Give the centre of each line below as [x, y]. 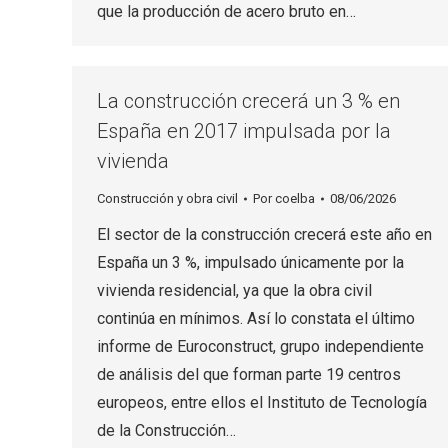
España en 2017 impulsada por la [244, 131]
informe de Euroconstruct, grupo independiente [260, 346]
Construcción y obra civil [167, 198]
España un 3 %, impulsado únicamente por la [250, 262]
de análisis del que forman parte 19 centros [249, 374]
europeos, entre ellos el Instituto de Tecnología [262, 402]
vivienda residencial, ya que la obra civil [234, 290]
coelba [295, 198]
